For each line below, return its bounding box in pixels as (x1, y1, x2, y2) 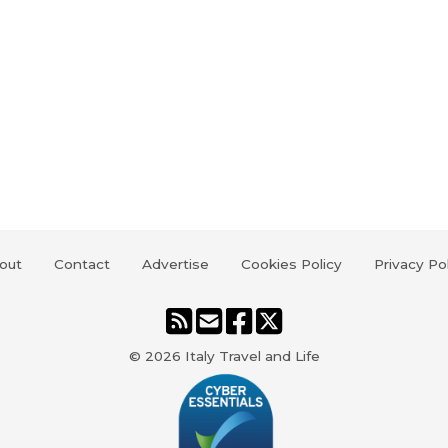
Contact (53, 256, 110, 273)
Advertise (141, 256, 209, 273)
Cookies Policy (240, 256, 342, 273)
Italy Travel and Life (184, 348, 320, 365)
